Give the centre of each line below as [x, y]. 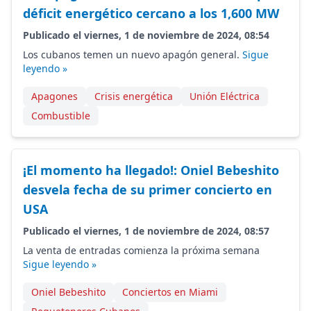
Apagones [54, 96]
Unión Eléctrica [225, 96]
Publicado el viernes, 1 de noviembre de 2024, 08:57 [146, 231]
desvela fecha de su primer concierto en [148, 190]
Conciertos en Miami [170, 292]
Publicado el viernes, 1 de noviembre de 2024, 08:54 [146, 35]
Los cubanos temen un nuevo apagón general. [133, 54]
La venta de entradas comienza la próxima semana [141, 250]
